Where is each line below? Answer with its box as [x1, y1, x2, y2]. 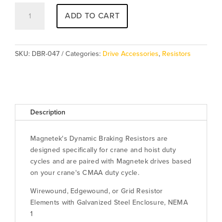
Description [30, 108, 65, 116]
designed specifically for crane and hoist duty [30, 145, 176, 154]
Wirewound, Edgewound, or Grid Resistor [30, 186, 163, 195]
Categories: [65, 49, 103, 58]
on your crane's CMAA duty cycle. [30, 168, 139, 177]
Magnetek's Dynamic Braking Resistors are [30, 134, 168, 143]
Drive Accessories [103, 49, 159, 58]
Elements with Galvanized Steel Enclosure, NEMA [30, 198, 188, 207]
